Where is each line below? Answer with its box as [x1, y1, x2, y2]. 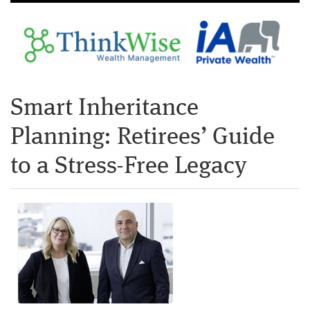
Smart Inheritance [10, 95, 199, 120]
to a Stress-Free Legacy [10, 154, 247, 179]
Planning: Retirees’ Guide [10, 125, 275, 149]
